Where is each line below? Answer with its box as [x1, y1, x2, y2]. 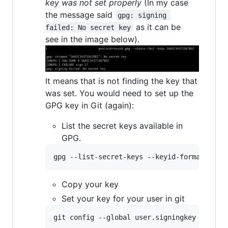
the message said [45, 9, 115, 20]
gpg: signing [118, 11, 171, 19]
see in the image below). [45, 34, 139, 44]
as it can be [133, 21, 184, 32]
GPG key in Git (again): [45, 100, 134, 111]
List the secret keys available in [62, 121, 183, 131]
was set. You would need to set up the [45, 88, 193, 99]
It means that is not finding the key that [45, 76, 197, 87]
